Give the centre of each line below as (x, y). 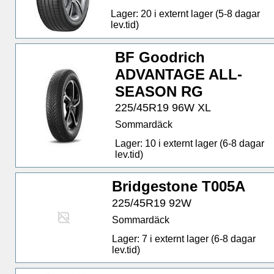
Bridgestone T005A (179, 187)
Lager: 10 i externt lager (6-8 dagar (189, 144)
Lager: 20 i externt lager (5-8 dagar (186, 14)
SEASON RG (159, 92)
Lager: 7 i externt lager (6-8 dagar (184, 239)
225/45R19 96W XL (163, 108)
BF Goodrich (160, 57)
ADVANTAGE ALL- (178, 75)
